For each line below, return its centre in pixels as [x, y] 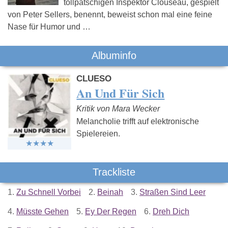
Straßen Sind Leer [173, 192]
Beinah [110, 192]
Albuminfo [114, 55]
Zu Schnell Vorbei [49, 192]
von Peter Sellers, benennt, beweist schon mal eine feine [110, 15]
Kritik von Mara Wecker [118, 109]
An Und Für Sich [121, 93]
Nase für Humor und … [49, 27]
